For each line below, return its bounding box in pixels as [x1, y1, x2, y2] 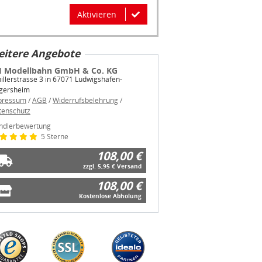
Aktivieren [77, 9, 116, 20]
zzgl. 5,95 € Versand [83, 162, 142, 171]
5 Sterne [39, 132, 68, 142]
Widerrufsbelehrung [53, 95, 118, 106]
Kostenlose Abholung [79, 192, 142, 201]
